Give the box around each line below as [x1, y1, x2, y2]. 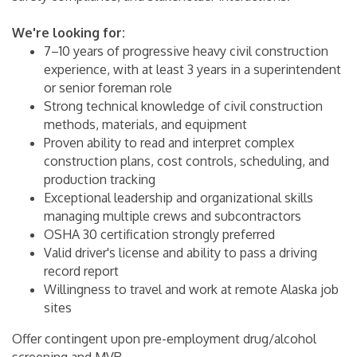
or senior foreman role [44, 79, 172, 96]
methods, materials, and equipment [44, 116, 247, 132]
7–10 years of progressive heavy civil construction [44, 42, 328, 59]
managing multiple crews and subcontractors [44, 207, 301, 224]
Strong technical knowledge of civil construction [44, 97, 323, 114]
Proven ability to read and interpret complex [44, 134, 294, 151]
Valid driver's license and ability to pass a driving [44, 244, 317, 261]
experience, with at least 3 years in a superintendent [44, 61, 341, 77]
